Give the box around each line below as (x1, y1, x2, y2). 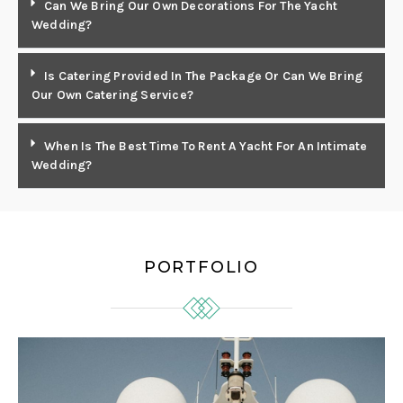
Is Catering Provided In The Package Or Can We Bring (44, 67, 363, 84)
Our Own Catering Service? (31, 86, 193, 103)
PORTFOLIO (143, 256, 260, 277)
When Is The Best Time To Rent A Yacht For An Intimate (44, 138, 368, 154)
